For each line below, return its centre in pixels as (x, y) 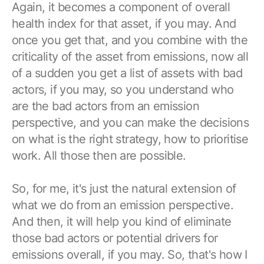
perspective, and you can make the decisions (131, 122)
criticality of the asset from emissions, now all (130, 56)
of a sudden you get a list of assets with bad (127, 73)
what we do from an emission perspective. (123, 205)
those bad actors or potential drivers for (115, 238)
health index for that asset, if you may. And (124, 23)
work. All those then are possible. (99, 155)
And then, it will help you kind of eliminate (122, 221)
